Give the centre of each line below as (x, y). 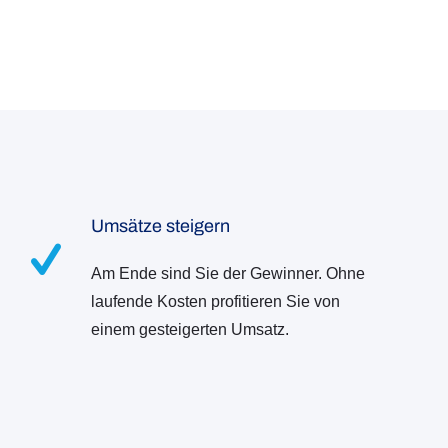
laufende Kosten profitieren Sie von (216, 301)
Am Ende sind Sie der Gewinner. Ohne (228, 273)
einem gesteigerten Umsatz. (190, 329)
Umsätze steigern (161, 225)
